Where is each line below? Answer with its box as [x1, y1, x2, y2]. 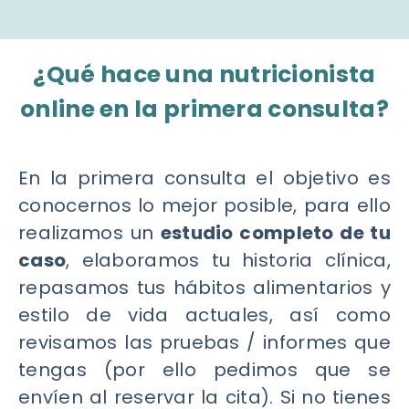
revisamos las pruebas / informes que [18, 329, 391, 355]
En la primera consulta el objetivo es [18, 164, 391, 191]
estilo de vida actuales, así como [18, 301, 391, 328]
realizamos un [18, 219, 161, 246]
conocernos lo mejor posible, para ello [18, 192, 391, 218]
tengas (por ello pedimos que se [18, 356, 391, 383]
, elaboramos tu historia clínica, [66, 246, 391, 273]
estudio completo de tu [160, 219, 392, 246]
